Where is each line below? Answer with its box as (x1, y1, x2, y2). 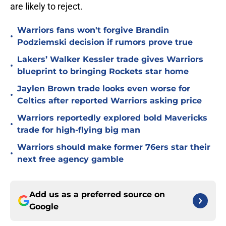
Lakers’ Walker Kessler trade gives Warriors (17, 54, 203, 65)
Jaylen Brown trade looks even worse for (17, 84, 190, 94)
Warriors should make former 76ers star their (17, 142, 210, 152)
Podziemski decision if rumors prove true (17, 37, 193, 47)
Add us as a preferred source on (29, 190, 165, 200)
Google (29, 202, 59, 212)
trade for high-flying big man (17, 125, 140, 135)
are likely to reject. (10, 1, 83, 12)
